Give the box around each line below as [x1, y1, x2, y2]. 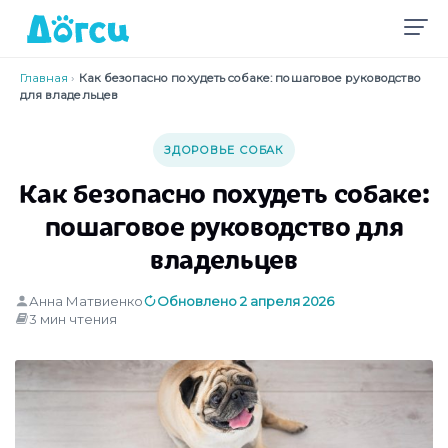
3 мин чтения [29, 310, 117, 327]
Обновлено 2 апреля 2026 [157, 292, 334, 309]
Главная [20, 70, 69, 85]
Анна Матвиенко [29, 292, 143, 309]
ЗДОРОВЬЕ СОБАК [163, 143, 285, 158]
